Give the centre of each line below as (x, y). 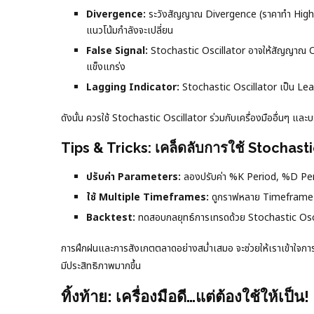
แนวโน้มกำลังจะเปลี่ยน (130, 31)
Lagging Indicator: (133, 88)
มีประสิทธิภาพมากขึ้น (101, 266)
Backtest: (111, 218)
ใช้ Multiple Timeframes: (148, 198)
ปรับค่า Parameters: (134, 177)
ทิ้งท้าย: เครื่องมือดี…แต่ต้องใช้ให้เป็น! (185, 297)
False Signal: (117, 51)
